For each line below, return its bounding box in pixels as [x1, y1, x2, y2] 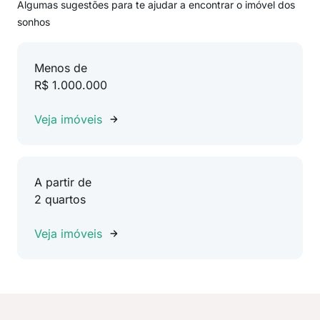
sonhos [17, 16, 50, 28]
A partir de [34, 175, 91, 189]
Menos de [34, 61, 87, 75]
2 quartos [34, 192, 86, 206]
